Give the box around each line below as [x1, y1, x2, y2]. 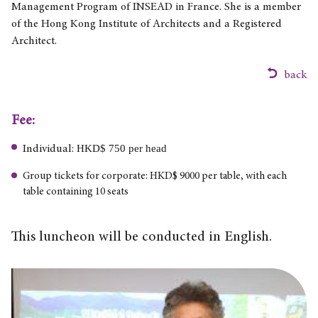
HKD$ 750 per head [77, 142, 168, 154]
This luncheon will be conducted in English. [11, 229, 273, 244]
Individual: [23, 143, 77, 155]
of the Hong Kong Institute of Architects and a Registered [11, 18, 283, 30]
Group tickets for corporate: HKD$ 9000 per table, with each [23, 170, 287, 182]
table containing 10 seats [23, 186, 129, 197]
